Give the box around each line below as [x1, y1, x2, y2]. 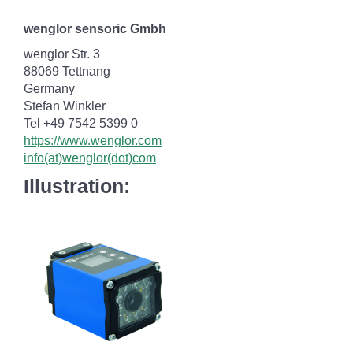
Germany [24, 82, 75, 95]
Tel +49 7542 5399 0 [24, 117, 138, 130]
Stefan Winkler [24, 99, 106, 113]
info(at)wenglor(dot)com [24, 151, 156, 165]
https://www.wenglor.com [24, 134, 162, 147]
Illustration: [24, 175, 130, 197]
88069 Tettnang [24, 65, 110, 78]
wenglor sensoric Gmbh [24, 22, 166, 35]
